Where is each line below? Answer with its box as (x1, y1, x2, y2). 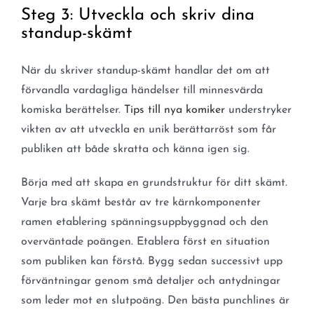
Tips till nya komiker (123, 104, 225, 116)
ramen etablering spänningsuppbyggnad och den (20, 217, 268, 228)
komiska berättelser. (20, 104, 124, 116)
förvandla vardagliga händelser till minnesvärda (20, 85, 263, 97)
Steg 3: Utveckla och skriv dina (20, 6, 254, 24)
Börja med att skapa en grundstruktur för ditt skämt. (20, 177, 287, 189)
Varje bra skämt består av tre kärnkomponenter (20, 197, 261, 209)
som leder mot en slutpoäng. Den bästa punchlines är (20, 295, 289, 307)
